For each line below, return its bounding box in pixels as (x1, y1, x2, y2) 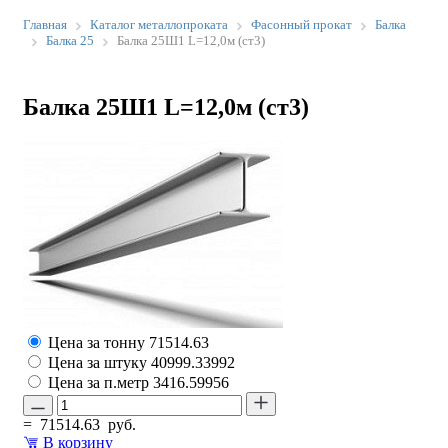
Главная (23, 17, 67, 32)
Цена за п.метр (48, 373, 153, 391)
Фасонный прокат (251, 17, 352, 32)
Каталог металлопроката (90, 17, 228, 32)
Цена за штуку (48, 353, 151, 371)
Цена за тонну (48, 333, 149, 351)
